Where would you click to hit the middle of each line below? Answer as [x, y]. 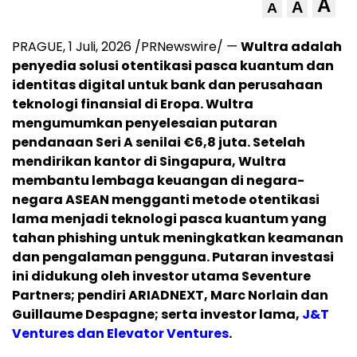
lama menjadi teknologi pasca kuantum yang [169, 219]
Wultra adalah [291, 47]
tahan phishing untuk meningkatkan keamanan [178, 238]
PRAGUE [37, 47]
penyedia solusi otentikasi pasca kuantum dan [173, 66]
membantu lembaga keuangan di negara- [158, 181]
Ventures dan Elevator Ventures [120, 334]
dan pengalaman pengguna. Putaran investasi [173, 257]
